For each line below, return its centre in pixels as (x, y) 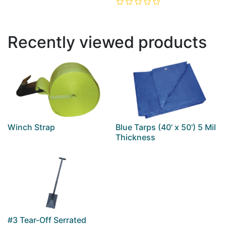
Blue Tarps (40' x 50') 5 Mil (166, 127)
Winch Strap (31, 127)
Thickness (135, 137)
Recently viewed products (107, 42)
